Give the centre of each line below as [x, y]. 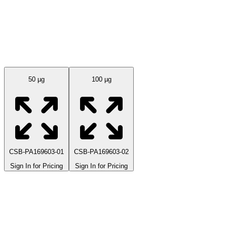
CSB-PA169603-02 [101, 152]
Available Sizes [35, 52]
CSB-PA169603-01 [36, 152]
